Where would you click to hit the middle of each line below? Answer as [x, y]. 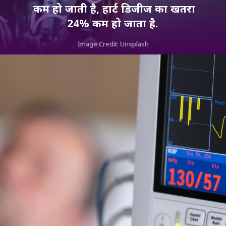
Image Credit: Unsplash [114, 44]
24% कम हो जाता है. [114, 23]
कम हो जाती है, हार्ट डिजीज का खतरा [114, 9]
